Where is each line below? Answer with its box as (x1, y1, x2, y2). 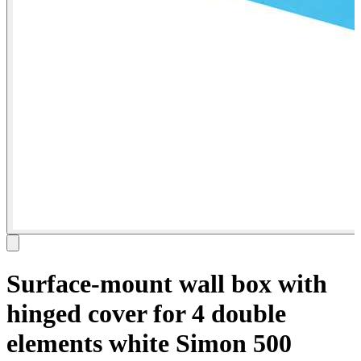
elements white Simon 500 (6, 328, 292, 358)
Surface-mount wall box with (6, 268, 327, 298)
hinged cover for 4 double (6, 298, 286, 328)
